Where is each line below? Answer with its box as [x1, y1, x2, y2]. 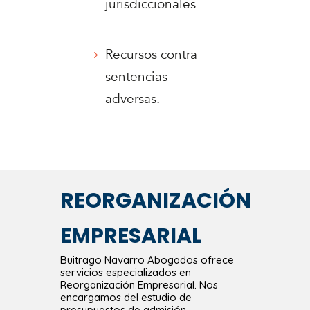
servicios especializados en [60, 266, 192, 280]
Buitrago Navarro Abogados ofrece [60, 253, 235, 267]
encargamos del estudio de [60, 291, 192, 304]
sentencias [105, 68, 168, 86]
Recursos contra [105, 46, 198, 64]
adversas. [105, 90, 161, 109]
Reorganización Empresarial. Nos [60, 278, 219, 292]
